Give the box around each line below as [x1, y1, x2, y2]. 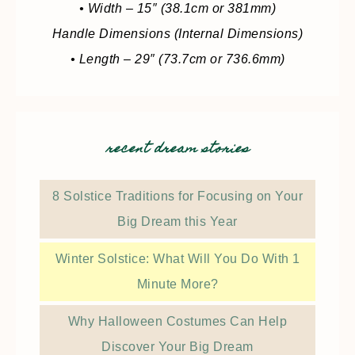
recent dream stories [105, 138, 250, 162]
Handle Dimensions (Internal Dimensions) [52, 27, 303, 41]
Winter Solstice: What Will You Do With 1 [55, 252, 300, 266]
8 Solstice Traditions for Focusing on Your [52, 189, 303, 204]
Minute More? [136, 277, 219, 292]
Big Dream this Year [117, 215, 238, 229]
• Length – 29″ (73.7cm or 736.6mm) [70, 52, 285, 67]
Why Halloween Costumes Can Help [67, 315, 288, 329]
